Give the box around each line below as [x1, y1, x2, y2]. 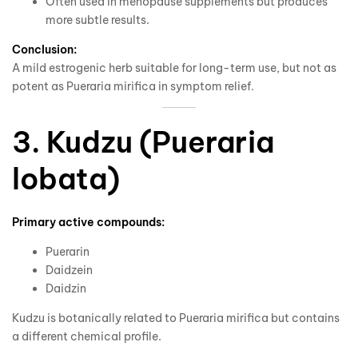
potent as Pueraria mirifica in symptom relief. [12, 79, 254, 94]
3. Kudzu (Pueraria [12, 124, 274, 161]
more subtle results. [46, 13, 149, 28]
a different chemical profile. [12, 328, 161, 344]
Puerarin [46, 244, 89, 259]
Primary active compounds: [12, 214, 165, 229]
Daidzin [46, 280, 86, 296]
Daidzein [46, 262, 93, 277]
